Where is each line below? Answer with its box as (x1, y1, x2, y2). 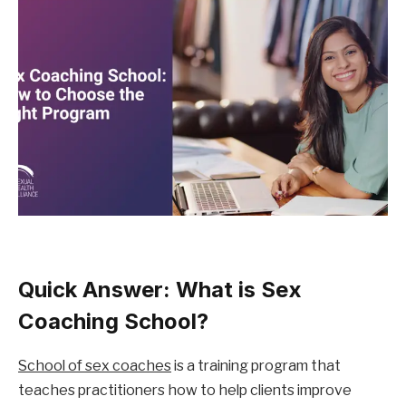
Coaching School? (18, 307, 208, 334)
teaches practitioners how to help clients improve (18, 381, 352, 399)
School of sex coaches (18, 356, 171, 374)
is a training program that (171, 356, 341, 374)
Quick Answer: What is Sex (18, 275, 302, 303)
